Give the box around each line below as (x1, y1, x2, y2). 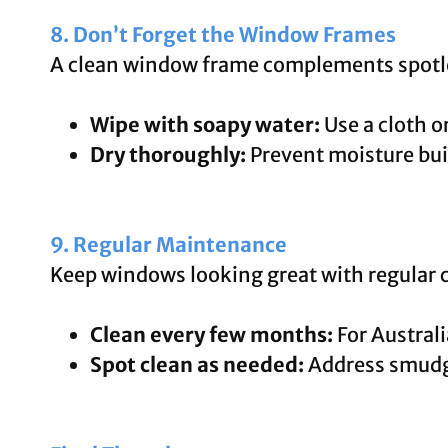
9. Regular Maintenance (50, 231, 287, 257)
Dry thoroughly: (90, 141, 246, 167)
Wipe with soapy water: (90, 111, 320, 137)
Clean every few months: (90, 321, 333, 347)
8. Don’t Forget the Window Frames (50, 21, 396, 47)
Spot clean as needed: (90, 351, 304, 377)
